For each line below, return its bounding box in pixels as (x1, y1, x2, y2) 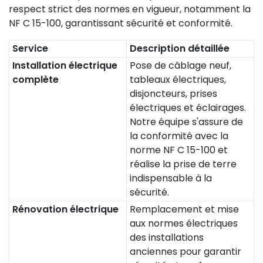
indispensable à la (130, 171, 212, 185)
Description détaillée (130, 42, 230, 55)
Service (12, 42, 48, 55)
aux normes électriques (130, 217, 238, 230)
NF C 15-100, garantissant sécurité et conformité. (9, 16, 232, 30)
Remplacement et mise (130, 203, 239, 216)
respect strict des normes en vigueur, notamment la (9, 2, 251, 16)
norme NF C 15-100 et (130, 143, 228, 157)
